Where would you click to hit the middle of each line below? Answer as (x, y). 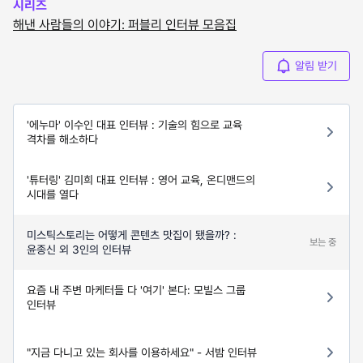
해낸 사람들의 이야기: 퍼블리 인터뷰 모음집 (125, 25)
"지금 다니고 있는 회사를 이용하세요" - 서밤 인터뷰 (142, 353)
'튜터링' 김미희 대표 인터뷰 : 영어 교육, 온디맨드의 (141, 180)
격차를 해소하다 (62, 140)
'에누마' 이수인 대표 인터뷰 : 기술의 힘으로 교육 (135, 125)
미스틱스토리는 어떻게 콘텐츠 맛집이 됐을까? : (132, 235)
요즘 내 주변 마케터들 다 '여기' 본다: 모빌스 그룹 (136, 290)
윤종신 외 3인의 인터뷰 (79, 250)
